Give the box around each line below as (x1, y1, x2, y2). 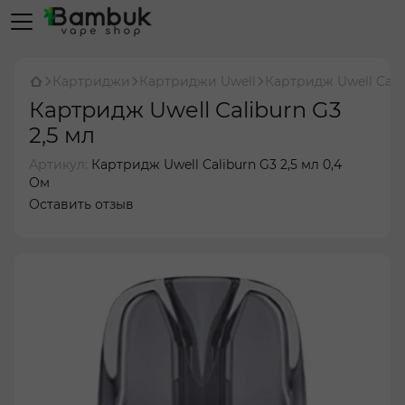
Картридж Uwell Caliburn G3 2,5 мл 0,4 (88, 156, 342, 173)
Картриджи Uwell (139, 73, 256, 89)
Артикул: (29, 156, 88, 173)
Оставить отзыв (29, 196, 134, 212)
